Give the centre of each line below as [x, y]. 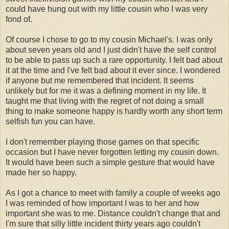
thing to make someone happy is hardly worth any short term [114, 111]
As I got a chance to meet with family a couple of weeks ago [113, 193]
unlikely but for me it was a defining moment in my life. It [106, 90]
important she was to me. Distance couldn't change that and [113, 213]
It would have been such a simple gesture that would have [110, 162]
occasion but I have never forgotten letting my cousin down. [112, 152]
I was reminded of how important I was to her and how [102, 203]
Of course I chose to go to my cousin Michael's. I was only [109, 39]
